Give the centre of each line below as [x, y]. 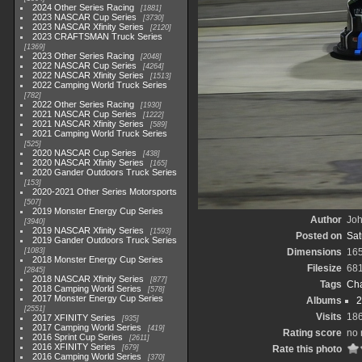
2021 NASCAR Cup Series [85, 114]
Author [326, 220]
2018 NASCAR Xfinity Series [88, 279]
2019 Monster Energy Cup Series [98, 211]
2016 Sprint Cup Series [78, 337]
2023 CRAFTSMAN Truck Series [98, 36]
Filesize [324, 268]
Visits [328, 317]
